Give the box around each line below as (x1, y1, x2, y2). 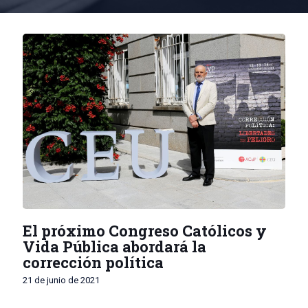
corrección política (23, 252, 164, 272)
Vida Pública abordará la (23, 236, 206, 256)
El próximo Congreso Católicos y (23, 220, 267, 241)
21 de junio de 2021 (23, 274, 100, 285)
